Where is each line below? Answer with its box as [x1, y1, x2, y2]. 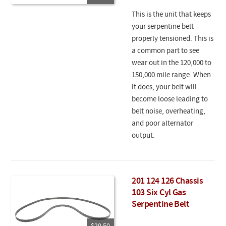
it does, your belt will [132, 84, 197, 92]
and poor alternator [132, 120, 194, 128]
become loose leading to [132, 96, 208, 104]
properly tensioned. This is [132, 35, 214, 43]
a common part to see [132, 47, 200, 55]
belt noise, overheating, [132, 108, 206, 116]
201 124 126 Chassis [132, 177, 203, 187]
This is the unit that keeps [132, 11, 211, 19]
